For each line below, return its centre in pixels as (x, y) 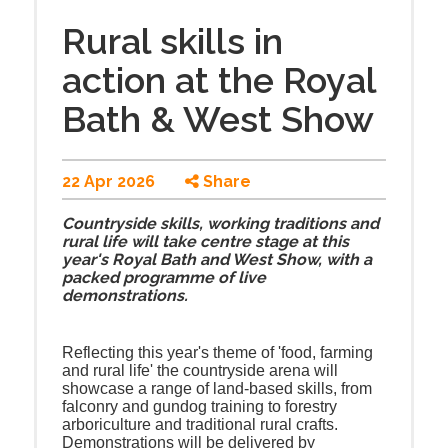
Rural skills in (172, 41)
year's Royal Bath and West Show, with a (217, 259)
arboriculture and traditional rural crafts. (200, 425)
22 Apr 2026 (108, 181)
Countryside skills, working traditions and (220, 223)
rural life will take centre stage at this (205, 241)
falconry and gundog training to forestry (199, 407)
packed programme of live (164, 277)
